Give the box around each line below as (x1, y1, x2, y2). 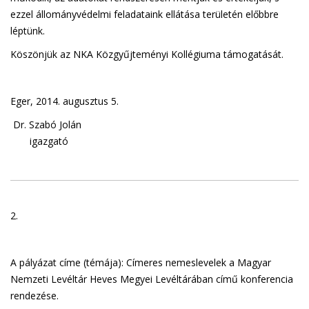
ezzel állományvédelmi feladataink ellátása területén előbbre (10, 8, 279, 21)
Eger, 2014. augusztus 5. (10, 94, 119, 108)
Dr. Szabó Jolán (10, 118, 81, 131)
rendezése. (10, 289, 59, 302)
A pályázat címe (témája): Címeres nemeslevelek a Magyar (10, 256, 271, 269)
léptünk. (10, 24, 45, 37)
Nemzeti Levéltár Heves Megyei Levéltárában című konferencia (10, 272, 293, 286)
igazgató (10, 134, 68, 148)
